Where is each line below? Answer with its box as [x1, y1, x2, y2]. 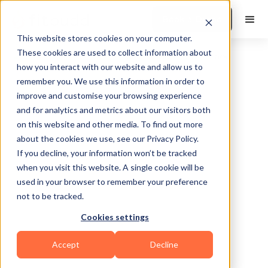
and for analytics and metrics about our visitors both [17, 105, 211, 115]
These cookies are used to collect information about [17, 47, 212, 57]
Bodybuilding [22, 218, 83, 230]
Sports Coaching [142, 218, 217, 230]
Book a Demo [162, 14, 222, 25]
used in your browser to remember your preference [17, 176, 208, 187]
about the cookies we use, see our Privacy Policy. [17, 133, 199, 144]
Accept [52, 239, 80, 250]
